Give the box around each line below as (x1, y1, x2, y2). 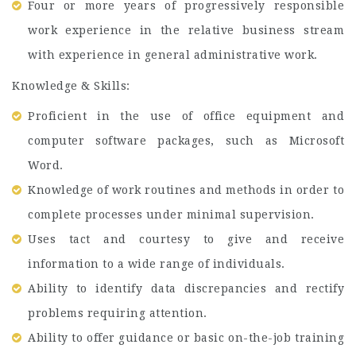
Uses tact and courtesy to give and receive (28, 233, 344, 246)
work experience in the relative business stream (28, 24, 344, 37)
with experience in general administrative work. (28, 48, 318, 61)
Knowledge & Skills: (12, 79, 130, 92)
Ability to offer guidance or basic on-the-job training (28, 331, 344, 344)
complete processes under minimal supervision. (28, 208, 315, 221)
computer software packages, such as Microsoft (28, 134, 344, 147)
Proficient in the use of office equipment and (28, 110, 344, 122)
